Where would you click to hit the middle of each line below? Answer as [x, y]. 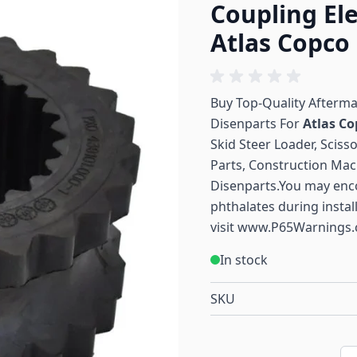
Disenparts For [257, 124]
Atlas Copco [280, 43]
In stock [244, 260]
